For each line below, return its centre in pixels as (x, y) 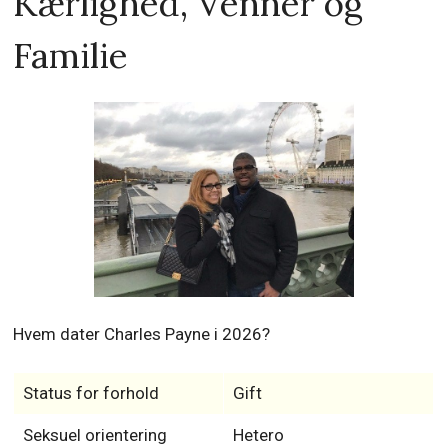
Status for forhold (90, 392)
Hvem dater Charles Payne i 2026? (142, 333)
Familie (71, 56)
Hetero (258, 434)
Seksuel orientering (94, 434)
